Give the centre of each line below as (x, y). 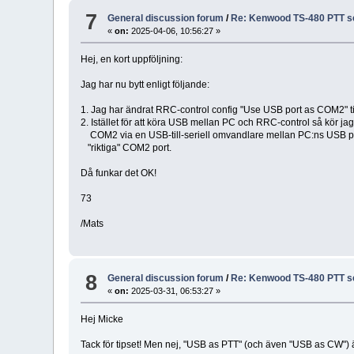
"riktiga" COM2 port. (126, 147)
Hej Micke (102, 320)
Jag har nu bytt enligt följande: (145, 84)
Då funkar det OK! (119, 173)
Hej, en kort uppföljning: (132, 59)
